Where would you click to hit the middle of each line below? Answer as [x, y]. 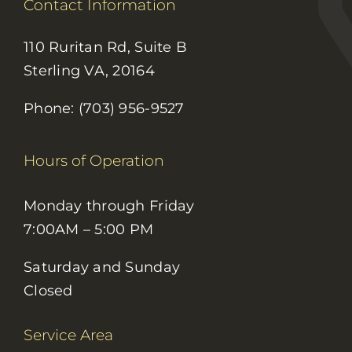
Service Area [68, 335]
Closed [48, 291]
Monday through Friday [109, 206]
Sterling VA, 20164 [89, 71]
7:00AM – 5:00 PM [88, 230]
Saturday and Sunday [102, 268]
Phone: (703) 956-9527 [104, 109]
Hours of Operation [93, 161]
